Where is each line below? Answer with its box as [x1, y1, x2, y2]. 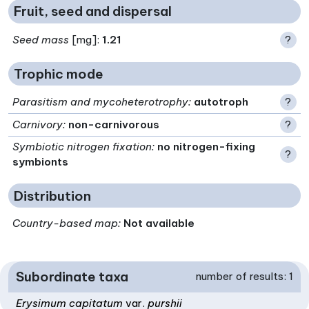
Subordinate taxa [16, 268, 129, 286]
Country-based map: [12, 217, 121, 230]
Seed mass [12, 32, 70, 46]
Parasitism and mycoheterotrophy [12, 95, 189, 109]
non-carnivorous [68, 118, 160, 132]
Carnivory [12, 118, 63, 132]
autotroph [194, 95, 249, 109]
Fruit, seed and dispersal [14, 3, 172, 20]
